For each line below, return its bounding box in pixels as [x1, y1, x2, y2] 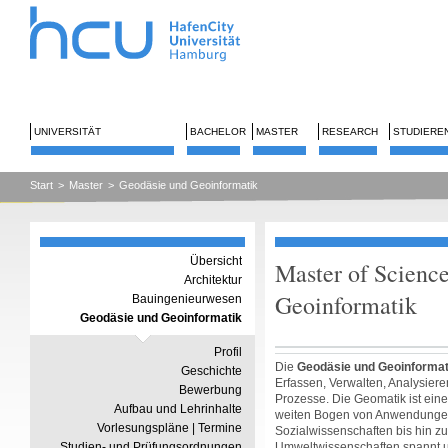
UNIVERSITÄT [34, 126, 101, 137]
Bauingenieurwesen [132, 292, 242, 306]
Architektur [184, 273, 242, 287]
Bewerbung [179, 383, 242, 397]
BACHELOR [190, 126, 246, 137]
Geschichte [181, 364, 242, 378]
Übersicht [190, 254, 242, 268]
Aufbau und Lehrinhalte [114, 402, 242, 416]
